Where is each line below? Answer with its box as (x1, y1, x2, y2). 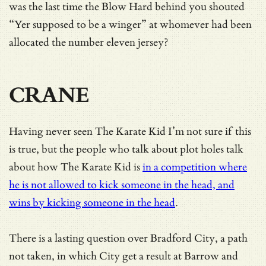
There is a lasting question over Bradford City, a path (9, 232, 248, 245)
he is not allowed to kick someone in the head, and (9, 178, 235, 191)
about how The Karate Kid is (9, 160, 142, 173)
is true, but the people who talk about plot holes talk (9, 142, 243, 156)
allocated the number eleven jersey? (9, 36, 168, 49)
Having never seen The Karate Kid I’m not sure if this (9, 125, 251, 138)
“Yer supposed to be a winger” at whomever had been (9, 18, 252, 31)
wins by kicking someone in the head (9, 196, 175, 209)
